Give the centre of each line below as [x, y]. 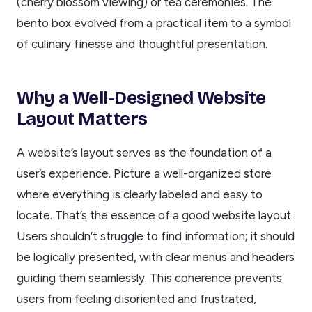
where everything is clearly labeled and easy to [140, 194]
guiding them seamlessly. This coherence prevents [149, 278]
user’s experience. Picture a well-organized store [144, 173]
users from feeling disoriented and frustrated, [136, 298]
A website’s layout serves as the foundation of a [144, 152]
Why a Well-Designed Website [141, 98]
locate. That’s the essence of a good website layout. [155, 215]
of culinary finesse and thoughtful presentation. [142, 44]
